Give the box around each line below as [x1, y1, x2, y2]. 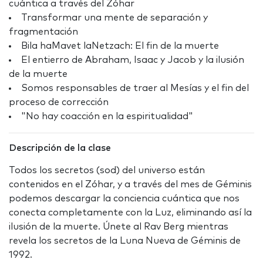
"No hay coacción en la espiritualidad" [21, 112, 193, 122]
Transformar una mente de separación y [21, 13, 208, 23]
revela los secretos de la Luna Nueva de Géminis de [9, 236, 241, 246]
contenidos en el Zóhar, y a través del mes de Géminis [9, 180, 252, 190]
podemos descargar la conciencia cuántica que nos [9, 194, 240, 204]
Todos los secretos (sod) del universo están [9, 166, 205, 176]
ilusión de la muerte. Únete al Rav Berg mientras [9, 222, 228, 232]
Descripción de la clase [9, 143, 111, 153]
